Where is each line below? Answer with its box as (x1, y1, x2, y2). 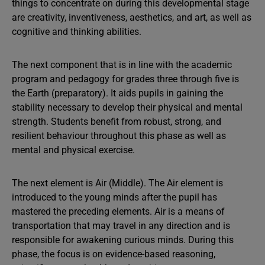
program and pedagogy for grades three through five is (12, 73, 239, 85)
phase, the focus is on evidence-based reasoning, (12, 248, 215, 260)
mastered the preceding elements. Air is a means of (12, 205, 225, 217)
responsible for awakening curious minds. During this (12, 234, 234, 245)
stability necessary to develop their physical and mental (12, 101, 243, 113)
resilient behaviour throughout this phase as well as (12, 130, 226, 141)
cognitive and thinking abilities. (12, 25, 141, 37)
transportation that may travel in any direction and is (12, 219, 230, 231)
